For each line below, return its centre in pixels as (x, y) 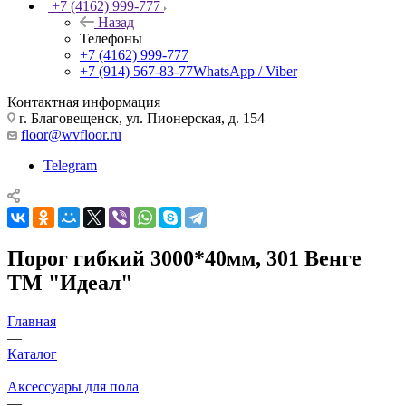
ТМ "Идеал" (70, 282)
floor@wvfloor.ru (71, 134)
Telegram (70, 165)
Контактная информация (84, 101)
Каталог (32, 353)
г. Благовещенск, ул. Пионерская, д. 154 (140, 118)
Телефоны (111, 38)
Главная (32, 321)
